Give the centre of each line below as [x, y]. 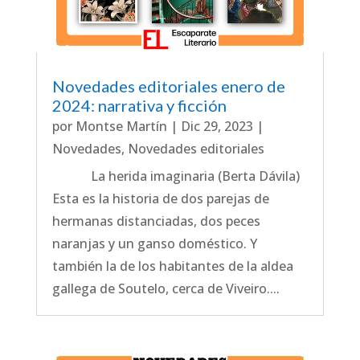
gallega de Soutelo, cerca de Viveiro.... [166, 288]
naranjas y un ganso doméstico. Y [154, 243]
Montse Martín [121, 126]
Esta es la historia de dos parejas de [160, 198]
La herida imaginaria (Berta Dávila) [179, 176]
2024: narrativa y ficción [139, 105]
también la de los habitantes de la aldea [172, 266]
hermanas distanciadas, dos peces [156, 221]
